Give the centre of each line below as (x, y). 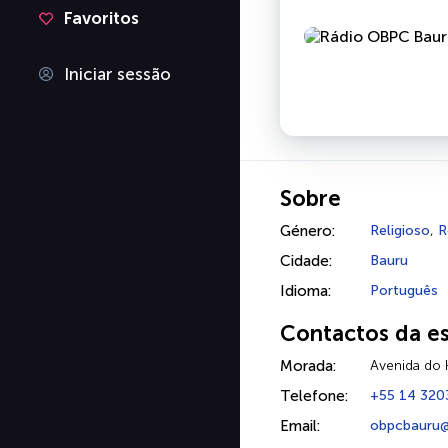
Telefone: (314, 396)
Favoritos (101, 18)
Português (404, 290)
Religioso (400, 230)
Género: (307, 231)
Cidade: (306, 261)
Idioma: (305, 291)
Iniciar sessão (117, 74)
